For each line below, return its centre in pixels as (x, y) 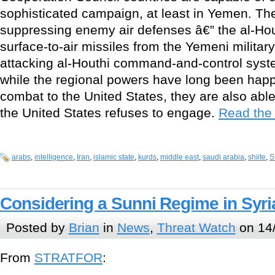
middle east (180, 157)
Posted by (37, 228)
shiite (257, 157)
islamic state (114, 157)
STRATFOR (68, 258)
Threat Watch (196, 228)
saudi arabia (223, 157)
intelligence (54, 157)
